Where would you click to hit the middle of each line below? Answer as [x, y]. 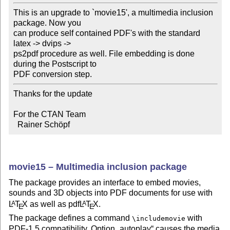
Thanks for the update [53, 94]
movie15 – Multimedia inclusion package [98, 167]
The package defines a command [71, 218]
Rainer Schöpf [43, 125]
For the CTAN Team [49, 114]
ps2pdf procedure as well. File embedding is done [104, 54]
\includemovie [159, 218]
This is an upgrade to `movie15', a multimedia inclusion [113, 13]
